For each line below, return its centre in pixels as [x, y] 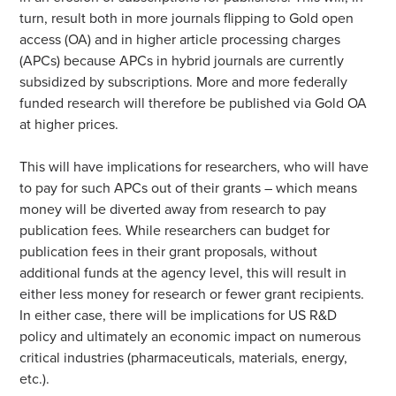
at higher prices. [71, 124]
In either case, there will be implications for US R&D [179, 315]
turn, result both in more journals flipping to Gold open [187, 18]
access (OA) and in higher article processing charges [180, 39]
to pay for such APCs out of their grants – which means [189, 188]
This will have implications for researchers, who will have [194, 167]
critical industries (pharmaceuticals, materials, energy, [184, 358]
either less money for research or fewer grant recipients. [192, 294]
